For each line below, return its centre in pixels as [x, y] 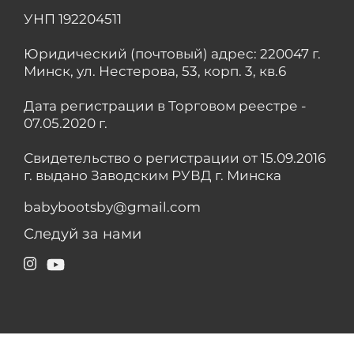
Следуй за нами [83, 233]
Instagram [70, 261]
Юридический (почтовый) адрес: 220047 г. [172, 53]
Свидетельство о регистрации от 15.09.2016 [175, 158]
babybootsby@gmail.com [112, 207]
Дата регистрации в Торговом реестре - [165, 105]
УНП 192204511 [73, 19]
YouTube [92, 261]
